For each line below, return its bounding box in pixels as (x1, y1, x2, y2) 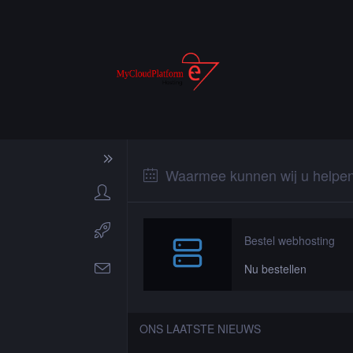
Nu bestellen (244, 261, 307, 277)
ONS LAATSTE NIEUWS (139, 321, 261, 337)
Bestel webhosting (244, 232, 336, 249)
